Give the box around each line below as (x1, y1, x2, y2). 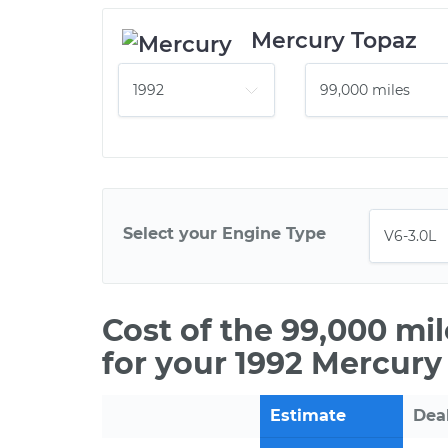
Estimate (270, 406, 346, 425)
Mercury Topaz (251, 27, 417, 54)
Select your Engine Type (123, 223, 326, 243)
